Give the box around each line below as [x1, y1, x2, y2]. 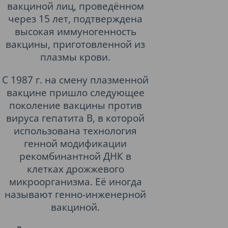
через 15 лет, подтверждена [8, 12, 142, 25]
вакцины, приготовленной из [6, 38, 145, 50]
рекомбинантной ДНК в [19, 150, 131, 162]
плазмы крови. [40, 50, 110, 63]
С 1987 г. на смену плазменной [2, 73, 149, 86]
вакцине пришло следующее [6, 86, 145, 99]
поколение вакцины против [9, 99, 142, 111]
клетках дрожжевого [26, 162, 124, 175]
